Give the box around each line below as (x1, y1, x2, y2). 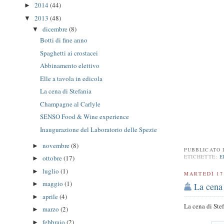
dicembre (42, 24, 69, 33)
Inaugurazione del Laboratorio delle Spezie (40, 124, 157, 134)
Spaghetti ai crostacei (40, 48, 98, 57)
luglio (42, 166, 60, 175)
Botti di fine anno (40, 35, 88, 45)
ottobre (42, 153, 63, 163)
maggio (42, 179, 64, 188)
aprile (42, 191, 59, 201)
